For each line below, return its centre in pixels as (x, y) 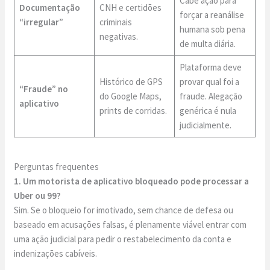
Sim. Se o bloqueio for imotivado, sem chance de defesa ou (124, 210)
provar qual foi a (209, 81)
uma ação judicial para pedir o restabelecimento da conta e (123, 239)
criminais (115, 22)
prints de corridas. (133, 110)
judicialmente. (205, 125)
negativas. (118, 36)
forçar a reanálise (212, 14)
